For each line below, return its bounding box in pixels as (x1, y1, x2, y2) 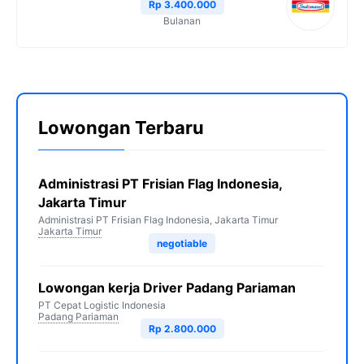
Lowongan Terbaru (38, 117, 204, 138)
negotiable (157, 237, 207, 249)
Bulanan (163, 15, 201, 27)
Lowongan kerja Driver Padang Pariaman (38, 279, 296, 296)
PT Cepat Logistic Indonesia (38, 299, 166, 311)
